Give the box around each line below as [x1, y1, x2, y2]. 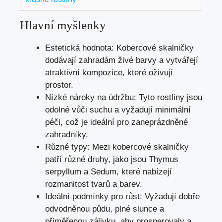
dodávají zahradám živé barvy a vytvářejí [45, 55, 198, 65]
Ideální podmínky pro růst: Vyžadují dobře [45, 191, 200, 201]
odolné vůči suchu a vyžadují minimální [45, 105, 191, 114]
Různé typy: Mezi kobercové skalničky [45, 142, 189, 152]
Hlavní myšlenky [20, 18, 106, 32]
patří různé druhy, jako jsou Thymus [45, 154, 178, 164]
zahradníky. [45, 129, 88, 139]
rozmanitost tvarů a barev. [45, 179, 142, 189]
